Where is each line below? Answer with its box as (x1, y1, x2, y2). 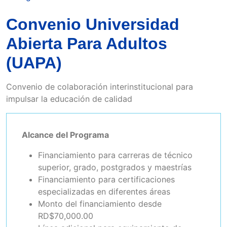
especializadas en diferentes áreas (38, 186, 170, 197)
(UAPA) (6, 54, 62, 72)
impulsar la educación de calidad (6, 94, 132, 104)
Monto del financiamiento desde (38, 199, 162, 209)
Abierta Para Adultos (6, 34, 167, 53)
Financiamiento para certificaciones (38, 174, 175, 185)
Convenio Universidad (6, 15, 179, 34)
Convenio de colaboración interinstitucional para (6, 82, 193, 92)
